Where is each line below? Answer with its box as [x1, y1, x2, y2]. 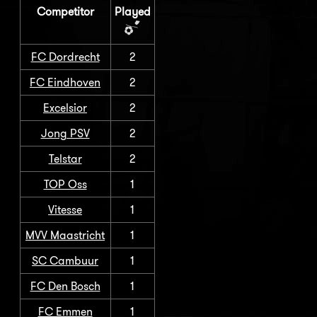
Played [114, 4, 151, 18]
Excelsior [43, 100, 87, 115]
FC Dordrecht [30, 50, 100, 64]
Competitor [36, 4, 94, 18]
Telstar [48, 151, 82, 166]
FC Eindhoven [30, 75, 100, 89]
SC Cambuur [32, 253, 98, 267]
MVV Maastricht [25, 228, 105, 242]
